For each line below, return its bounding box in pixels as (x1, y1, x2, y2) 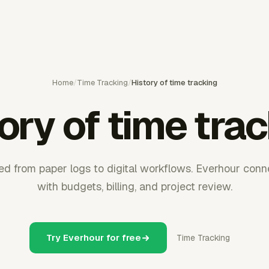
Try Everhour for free (46, 232, 141, 243)
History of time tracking (131, 77, 217, 88)
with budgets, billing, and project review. (37, 180, 232, 193)
